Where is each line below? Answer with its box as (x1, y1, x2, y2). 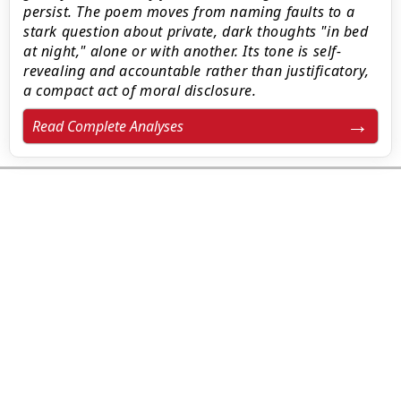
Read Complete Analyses (32, 116, 183, 136)
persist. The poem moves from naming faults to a (23, 2, 355, 21)
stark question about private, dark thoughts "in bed (23, 21, 369, 41)
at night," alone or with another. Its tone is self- (23, 41, 342, 61)
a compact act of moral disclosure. (23, 81, 257, 100)
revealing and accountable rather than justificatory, (23, 61, 370, 81)
